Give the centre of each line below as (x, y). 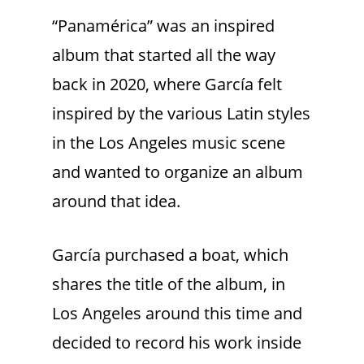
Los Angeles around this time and (177, 314)
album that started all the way (164, 55)
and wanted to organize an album (178, 172)
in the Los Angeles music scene (169, 143)
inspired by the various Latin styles (181, 114)
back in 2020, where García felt (167, 84)
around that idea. (116, 201)
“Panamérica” (102, 26)
